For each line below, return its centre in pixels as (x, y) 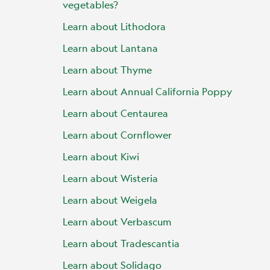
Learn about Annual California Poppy (147, 91)
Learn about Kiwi (101, 156)
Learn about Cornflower (117, 135)
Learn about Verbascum (117, 221)
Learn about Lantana (110, 48)
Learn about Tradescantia (121, 243)
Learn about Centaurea (115, 113)
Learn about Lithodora (114, 26)
